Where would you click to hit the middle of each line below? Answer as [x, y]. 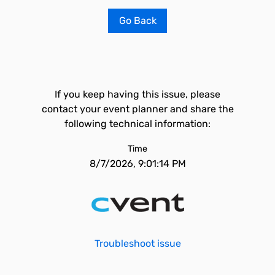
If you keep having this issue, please [137, 94]
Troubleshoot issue [137, 243]
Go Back [137, 21]
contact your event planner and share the [137, 109]
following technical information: [137, 124]
